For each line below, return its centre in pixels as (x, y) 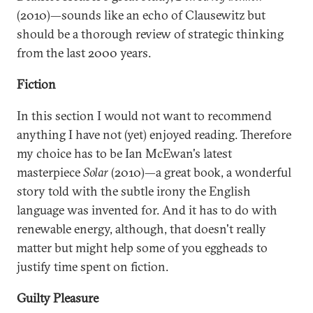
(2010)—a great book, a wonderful (200, 172)
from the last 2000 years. (84, 53)
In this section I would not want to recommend (144, 116)
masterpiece (50, 172)
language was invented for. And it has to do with (147, 210)
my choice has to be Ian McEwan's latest (124, 153)
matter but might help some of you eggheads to (142, 248)
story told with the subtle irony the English (134, 191)
